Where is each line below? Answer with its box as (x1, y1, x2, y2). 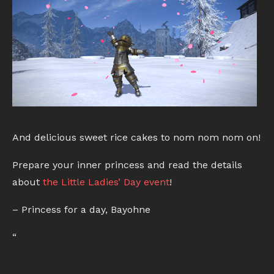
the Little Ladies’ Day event (43, 176, 169, 188)
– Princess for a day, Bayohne (12, 204, 150, 216)
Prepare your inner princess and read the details (12, 159, 242, 171)
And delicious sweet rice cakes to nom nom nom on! (12, 131, 261, 144)
